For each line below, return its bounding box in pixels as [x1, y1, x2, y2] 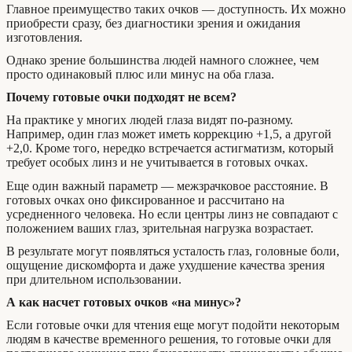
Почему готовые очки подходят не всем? [6, 90, 236, 104]
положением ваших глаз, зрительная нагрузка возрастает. [6, 221, 313, 235]
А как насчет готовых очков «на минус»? [6, 295, 241, 309]
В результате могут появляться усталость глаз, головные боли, [6, 244, 339, 258]
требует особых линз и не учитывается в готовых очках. [6, 156, 308, 170]
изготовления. [6, 30, 82, 44]
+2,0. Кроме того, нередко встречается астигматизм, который [6, 141, 334, 156]
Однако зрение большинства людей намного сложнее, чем [6, 53, 319, 67]
